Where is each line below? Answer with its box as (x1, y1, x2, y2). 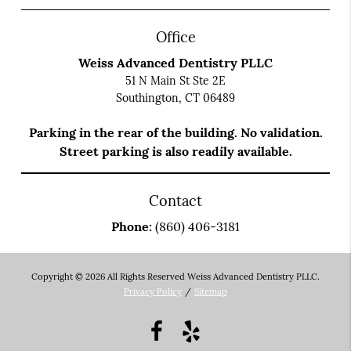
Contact (149, 191, 202, 210)
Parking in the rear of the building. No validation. (28, 124, 323, 140)
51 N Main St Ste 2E (125, 73, 226, 88)
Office (155, 27, 196, 46)
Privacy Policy (124, 286, 182, 298)
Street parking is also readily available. (59, 143, 292, 159)
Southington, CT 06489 (116, 90, 235, 105)
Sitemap (194, 286, 227, 298)
